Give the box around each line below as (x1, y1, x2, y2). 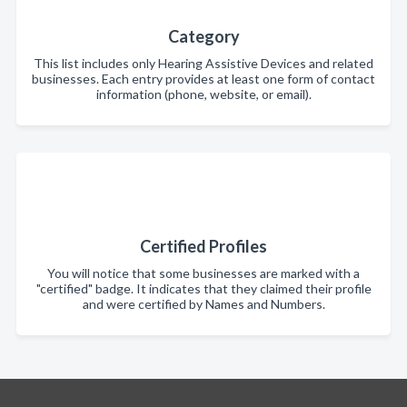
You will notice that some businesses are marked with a (47, 265, 360, 282)
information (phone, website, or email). (95, 86, 312, 103)
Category (167, 26, 240, 47)
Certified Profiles (140, 236, 267, 257)
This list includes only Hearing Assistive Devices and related (34, 55, 373, 72)
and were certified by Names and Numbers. (82, 296, 325, 313)
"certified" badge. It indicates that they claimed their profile (35, 281, 372, 297)
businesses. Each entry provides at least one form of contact (32, 71, 375, 87)
